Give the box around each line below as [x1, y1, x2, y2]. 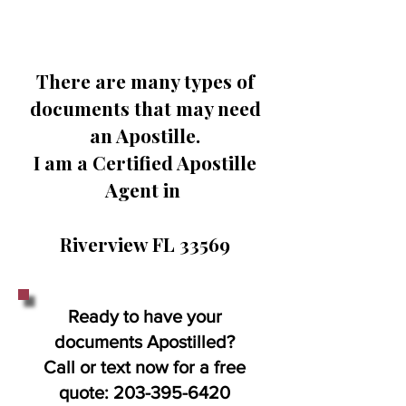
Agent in [105, 177, 185, 202]
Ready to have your [67, 306, 222, 326]
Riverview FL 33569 [60, 231, 230, 256]
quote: [59, 382, 113, 402]
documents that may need [29, 95, 261, 121]
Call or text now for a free [43, 357, 246, 377]
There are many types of [35, 68, 255, 93]
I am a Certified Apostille [34, 150, 256, 175]
